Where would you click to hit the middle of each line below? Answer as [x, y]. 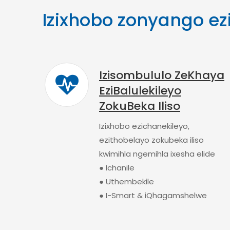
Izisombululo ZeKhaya [162, 75]
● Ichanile [117, 168]
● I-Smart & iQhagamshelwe [153, 195]
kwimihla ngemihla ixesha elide [157, 154]
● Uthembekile [127, 181]
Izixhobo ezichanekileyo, [144, 126]
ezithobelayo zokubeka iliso [151, 140]
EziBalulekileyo [140, 91]
